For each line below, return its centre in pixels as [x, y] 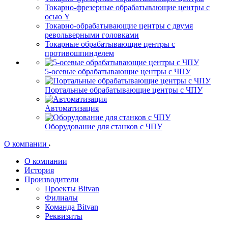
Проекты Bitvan [72, 189]
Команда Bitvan [72, 207]
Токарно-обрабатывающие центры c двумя [119, 26]
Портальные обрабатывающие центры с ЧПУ [124, 90]
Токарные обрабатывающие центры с [110, 44]
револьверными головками [92, 35]
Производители [52, 180]
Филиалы [61, 198]
